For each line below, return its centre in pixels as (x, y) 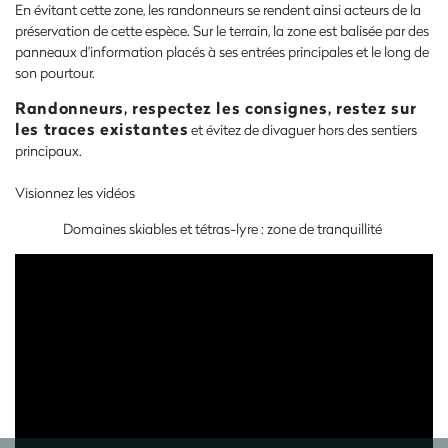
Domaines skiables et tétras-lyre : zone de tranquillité (224, 228)
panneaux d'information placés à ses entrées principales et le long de (222, 51)
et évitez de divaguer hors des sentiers (303, 129)
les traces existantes (102, 128)
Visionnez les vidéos (75, 192)
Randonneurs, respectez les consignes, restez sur (216, 107)
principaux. (48, 150)
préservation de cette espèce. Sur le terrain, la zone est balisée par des (222, 30)
